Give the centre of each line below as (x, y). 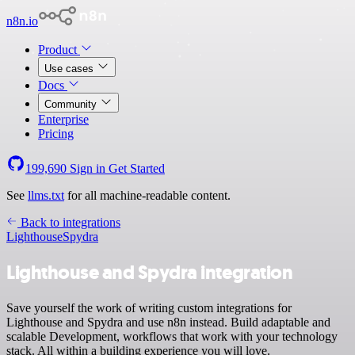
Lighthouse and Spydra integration (150, 272)
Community (72, 104)
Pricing (56, 134)
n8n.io (22, 21)
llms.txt (46, 195)
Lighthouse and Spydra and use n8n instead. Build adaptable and (168, 322)
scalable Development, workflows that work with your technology (172, 336)
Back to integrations (69, 222)
